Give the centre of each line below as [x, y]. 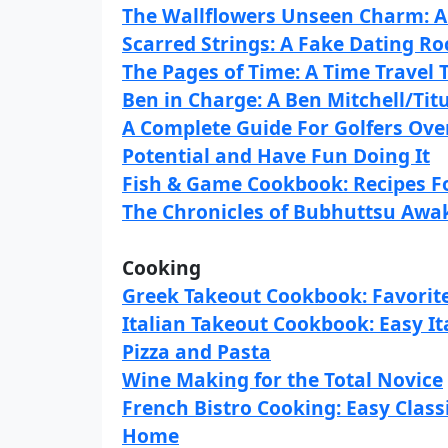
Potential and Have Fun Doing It [276, 155]
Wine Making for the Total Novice [282, 379]
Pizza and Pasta [196, 351]
